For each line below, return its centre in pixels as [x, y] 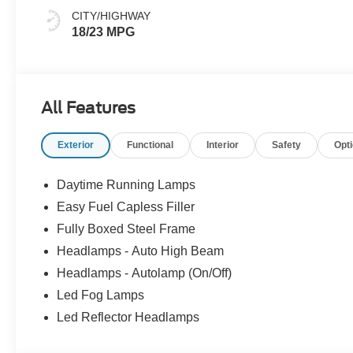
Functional [150, 145]
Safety [287, 145]
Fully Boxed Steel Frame [126, 229]
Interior [223, 145]
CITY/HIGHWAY [111, 16]
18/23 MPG [104, 32]
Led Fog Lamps [101, 295]
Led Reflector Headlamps [128, 318]
